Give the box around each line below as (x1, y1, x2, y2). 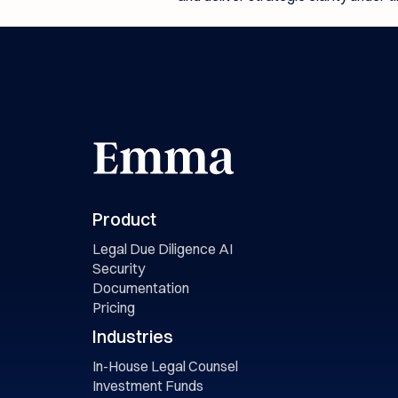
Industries (92, 324, 173, 347)
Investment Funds (92, 376, 203, 394)
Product (92, 207, 156, 230)
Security (92, 259, 145, 277)
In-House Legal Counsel (92, 356, 238, 375)
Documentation (92, 278, 189, 297)
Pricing (92, 298, 135, 316)
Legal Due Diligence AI (92, 239, 233, 258)
